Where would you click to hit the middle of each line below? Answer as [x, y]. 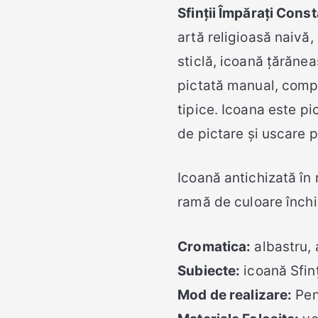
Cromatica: [214, 246]
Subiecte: [209, 270]
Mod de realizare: [235, 295]
